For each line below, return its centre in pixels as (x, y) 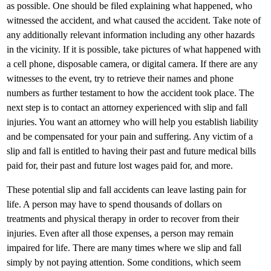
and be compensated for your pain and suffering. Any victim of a (130, 136)
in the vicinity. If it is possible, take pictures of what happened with (134, 49)
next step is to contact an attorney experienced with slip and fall (127, 107)
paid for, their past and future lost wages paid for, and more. (120, 165)
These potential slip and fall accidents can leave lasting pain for (126, 189)
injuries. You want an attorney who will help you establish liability (132, 122)
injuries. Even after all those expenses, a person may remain (120, 233)
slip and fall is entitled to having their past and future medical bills (131, 151)
